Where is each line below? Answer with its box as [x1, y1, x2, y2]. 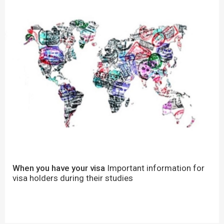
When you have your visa [12, 163, 105, 173]
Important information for [105, 163, 204, 173]
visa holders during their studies [12, 173, 133, 183]
